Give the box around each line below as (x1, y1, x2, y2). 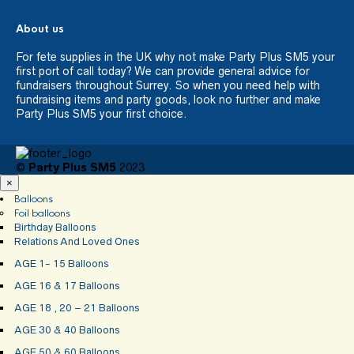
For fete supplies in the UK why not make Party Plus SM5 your (16, 51, 335, 64)
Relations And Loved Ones (14, 235, 139, 247)
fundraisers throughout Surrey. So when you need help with (16, 79, 320, 92)
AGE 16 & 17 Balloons (14, 279, 119, 292)
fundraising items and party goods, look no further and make (16, 93, 321, 107)
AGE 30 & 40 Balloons (14, 323, 119, 336)
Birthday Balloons (14, 220, 96, 233)
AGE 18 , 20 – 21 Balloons (14, 301, 139, 314)
